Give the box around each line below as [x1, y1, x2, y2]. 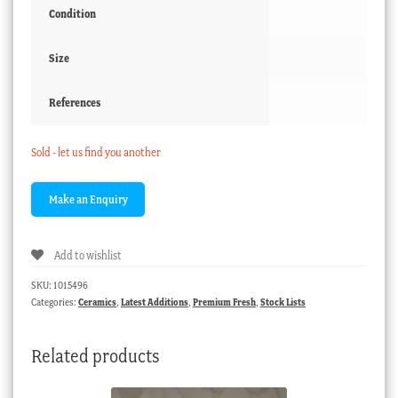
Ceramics [77, 296, 116, 309]
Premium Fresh [192, 296, 256, 309]
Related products [30, 344, 160, 367]
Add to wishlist [53, 248, 122, 262]
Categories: [30, 296, 78, 309]
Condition [48, 6, 96, 20]
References [48, 95, 100, 109]
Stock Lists [259, 296, 306, 309]
